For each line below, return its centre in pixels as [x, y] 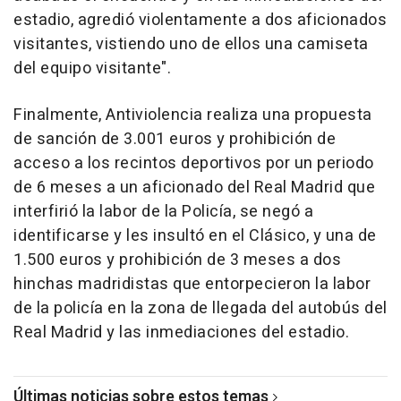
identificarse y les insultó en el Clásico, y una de [195, 236]
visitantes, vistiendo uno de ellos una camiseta [191, 45]
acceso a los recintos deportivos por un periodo [194, 164]
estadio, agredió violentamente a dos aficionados [200, 21]
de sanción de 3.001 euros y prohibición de [175, 140]
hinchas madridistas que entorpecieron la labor [192, 285]
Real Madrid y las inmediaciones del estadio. [181, 333]
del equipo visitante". [92, 69]
